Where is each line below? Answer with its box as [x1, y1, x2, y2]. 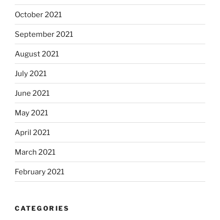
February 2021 [15, 167, 64, 176]
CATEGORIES [15, 204, 70, 213]
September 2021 [15, 29, 73, 39]
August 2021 [15, 49, 59, 58]
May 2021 [15, 108, 48, 117]
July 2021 [15, 69, 47, 78]
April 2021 [15, 128, 50, 137]
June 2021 [15, 88, 50, 98]
